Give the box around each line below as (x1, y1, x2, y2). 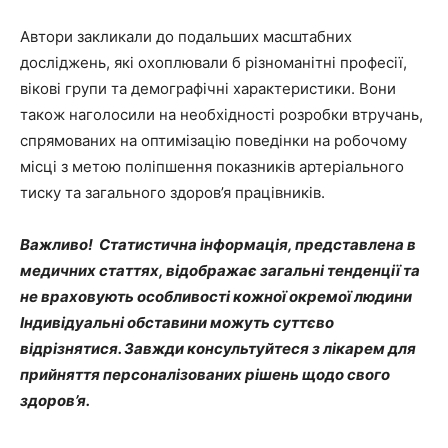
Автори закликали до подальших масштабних (20, 26, 352, 46)
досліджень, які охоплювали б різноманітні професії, (20, 52, 407, 72)
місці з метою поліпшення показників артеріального (20, 156, 404, 176)
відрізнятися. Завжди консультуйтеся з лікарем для (20, 338, 416, 358)
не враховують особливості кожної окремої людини (20, 286, 412, 306)
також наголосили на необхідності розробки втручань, (20, 104, 423, 124)
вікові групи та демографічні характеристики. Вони (20, 78, 396, 98)
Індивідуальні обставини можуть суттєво (20, 312, 334, 332)
